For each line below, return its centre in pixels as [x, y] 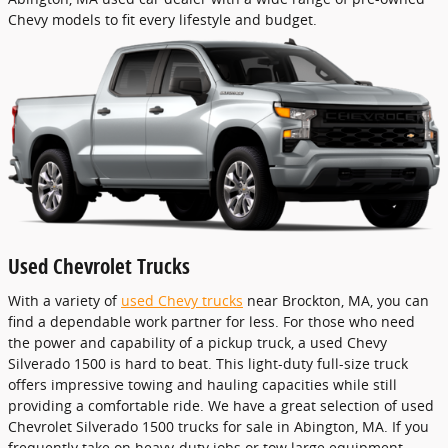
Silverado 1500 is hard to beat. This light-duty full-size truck [208, 363]
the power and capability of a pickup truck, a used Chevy [197, 342]
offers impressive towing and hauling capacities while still [202, 384]
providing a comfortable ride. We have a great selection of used [221, 405]
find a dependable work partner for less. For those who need [211, 321]
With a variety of [64, 300]
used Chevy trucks [182, 300]
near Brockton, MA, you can [336, 300]
